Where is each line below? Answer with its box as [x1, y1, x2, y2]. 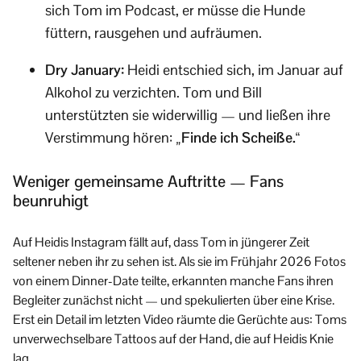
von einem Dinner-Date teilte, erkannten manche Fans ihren [13, 272, 334, 289]
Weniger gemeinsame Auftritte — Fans [13, 170, 284, 192]
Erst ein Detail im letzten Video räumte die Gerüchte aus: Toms [13, 310, 346, 328]
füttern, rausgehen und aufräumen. [45, 23, 262, 42]
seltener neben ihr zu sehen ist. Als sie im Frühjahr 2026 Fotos [13, 252, 346, 270]
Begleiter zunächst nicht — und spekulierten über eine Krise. [13, 291, 334, 309]
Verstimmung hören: [45, 127, 176, 147]
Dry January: [45, 60, 124, 79]
